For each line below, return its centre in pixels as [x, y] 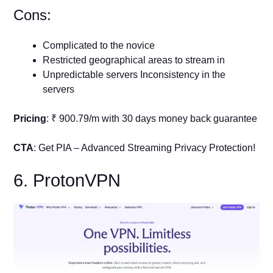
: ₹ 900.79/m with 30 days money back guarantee [152, 119]
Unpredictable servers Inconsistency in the [134, 75]
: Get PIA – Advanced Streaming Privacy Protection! [145, 148]
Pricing [30, 119]
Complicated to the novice [99, 46]
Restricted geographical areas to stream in [134, 60]
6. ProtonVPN [67, 181]
